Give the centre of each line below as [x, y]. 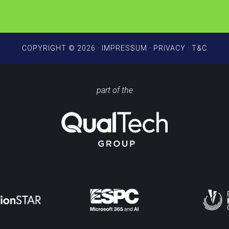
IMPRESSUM [124, 48]
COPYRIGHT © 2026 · [62, 48]
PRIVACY [169, 48]
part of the [114, 90]
